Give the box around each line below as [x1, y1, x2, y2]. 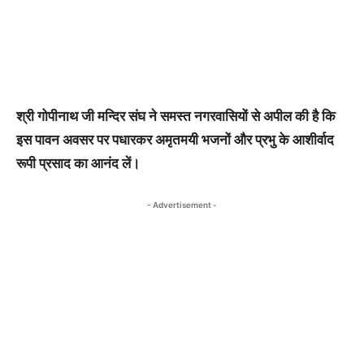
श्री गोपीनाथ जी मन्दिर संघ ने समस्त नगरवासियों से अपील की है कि [16, 107, 336, 124]
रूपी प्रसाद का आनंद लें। [16, 154, 140, 171]
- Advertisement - [147, 199, 217, 210]
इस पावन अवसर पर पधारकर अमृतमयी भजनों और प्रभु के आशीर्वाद [16, 131, 334, 148]
